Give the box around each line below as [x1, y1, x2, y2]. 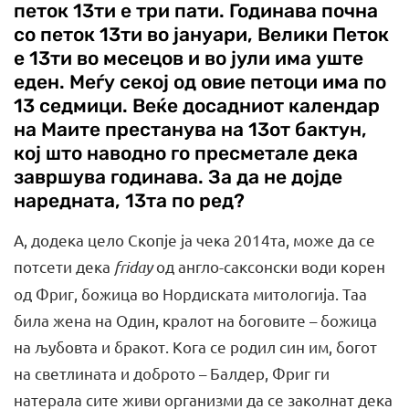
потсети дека [14, 256, 114, 276]
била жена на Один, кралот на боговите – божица [14, 309, 377, 330]
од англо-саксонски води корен [156, 256, 385, 276]
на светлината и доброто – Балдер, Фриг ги [14, 362, 330, 383]
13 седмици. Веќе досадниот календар [14, 93, 380, 117]
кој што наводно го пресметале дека [14, 141, 358, 164]
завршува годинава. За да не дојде [14, 164, 342, 188]
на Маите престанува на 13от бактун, [14, 117, 367, 141]
